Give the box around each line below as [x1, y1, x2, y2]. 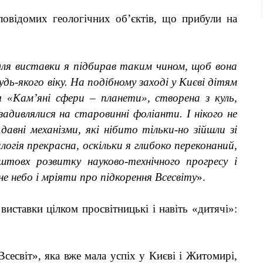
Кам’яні [13, 91, 51, 104]
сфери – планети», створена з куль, [50, 91, 238, 104]
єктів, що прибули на [131, 12, 237, 25]
